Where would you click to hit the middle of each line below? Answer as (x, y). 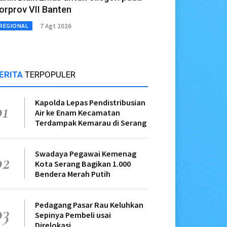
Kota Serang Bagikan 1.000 (83, 164)
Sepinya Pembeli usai (73, 215)
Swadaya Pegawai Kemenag (86, 154)
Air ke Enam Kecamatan (78, 113)
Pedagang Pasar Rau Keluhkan (89, 205)
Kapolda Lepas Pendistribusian (90, 103)
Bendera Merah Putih (73, 174)
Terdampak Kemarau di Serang (91, 123)
